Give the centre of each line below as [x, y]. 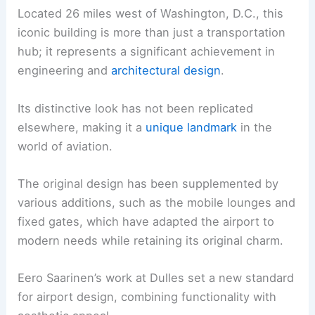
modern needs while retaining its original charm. [151, 240]
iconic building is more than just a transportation [152, 33]
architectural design [166, 71]
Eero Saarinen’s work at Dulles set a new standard [156, 278]
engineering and [65, 71]
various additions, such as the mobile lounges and [157, 202]
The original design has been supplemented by [148, 183]
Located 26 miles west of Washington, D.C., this [151, 14]
